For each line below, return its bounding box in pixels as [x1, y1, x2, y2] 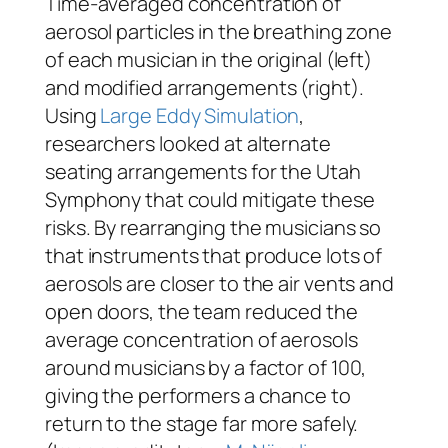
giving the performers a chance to [45, 381, 351, 409]
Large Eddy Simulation [100, 101, 300, 129]
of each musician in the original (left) [45, 45, 373, 73]
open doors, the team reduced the [45, 297, 358, 325]
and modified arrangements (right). [45, 73, 364, 101]
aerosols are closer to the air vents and [45, 269, 394, 297]
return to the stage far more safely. [45, 409, 359, 437]
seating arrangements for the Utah [45, 157, 361, 185]
